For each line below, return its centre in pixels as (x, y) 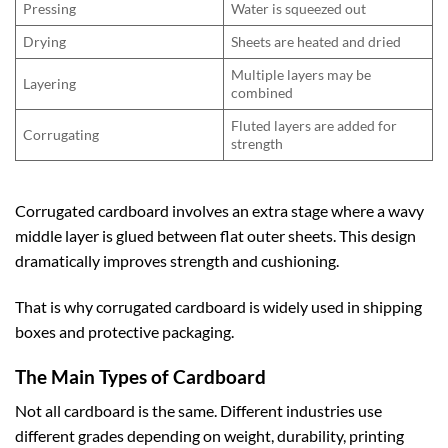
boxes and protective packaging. (124, 331)
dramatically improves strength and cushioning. (177, 260)
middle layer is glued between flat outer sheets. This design (215, 235)
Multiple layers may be (301, 75)
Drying (45, 42)
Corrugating (61, 135)
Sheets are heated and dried (316, 42)
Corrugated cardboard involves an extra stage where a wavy (219, 210)
